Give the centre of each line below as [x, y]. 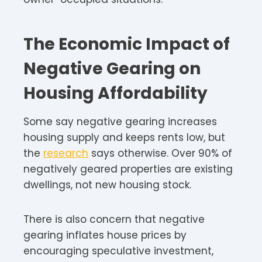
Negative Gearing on [112, 68]
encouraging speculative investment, [118, 251]
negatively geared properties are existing [128, 169]
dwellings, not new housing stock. [107, 185]
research [66, 153]
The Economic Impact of [127, 44]
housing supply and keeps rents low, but [124, 137]
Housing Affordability [116, 93]
